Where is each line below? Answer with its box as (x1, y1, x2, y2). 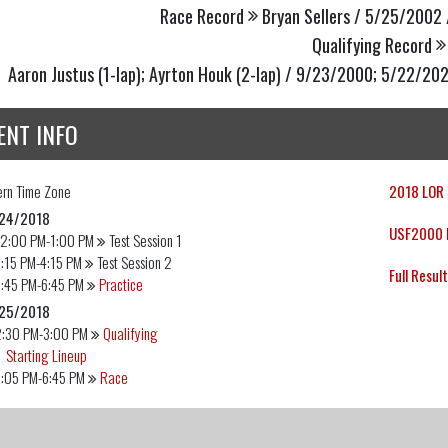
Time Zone (13, 180, 71, 203)
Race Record (159, 2, 244, 29)
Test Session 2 (97, 251, 172, 274)
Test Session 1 (109, 229, 182, 252)
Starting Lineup (6, 344, 87, 367)
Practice (99, 273, 143, 296)
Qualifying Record (312, 31, 432, 58)
